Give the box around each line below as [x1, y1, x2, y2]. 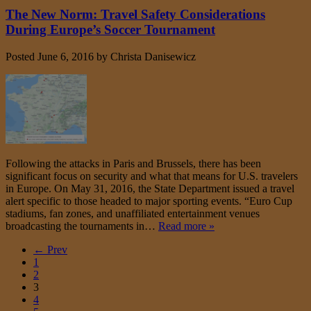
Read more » [158, 219, 215, 232]
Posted [6, 50, 37, 62]
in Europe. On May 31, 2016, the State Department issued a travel [6, 182, 294, 194]
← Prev [33, 243, 67, 255]
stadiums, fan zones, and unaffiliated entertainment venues [6, 207, 260, 219]
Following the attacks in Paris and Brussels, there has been [6, 157, 261, 169]
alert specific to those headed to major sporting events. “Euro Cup [6, 194, 292, 207]
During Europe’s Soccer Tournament [6, 22, 215, 37]
